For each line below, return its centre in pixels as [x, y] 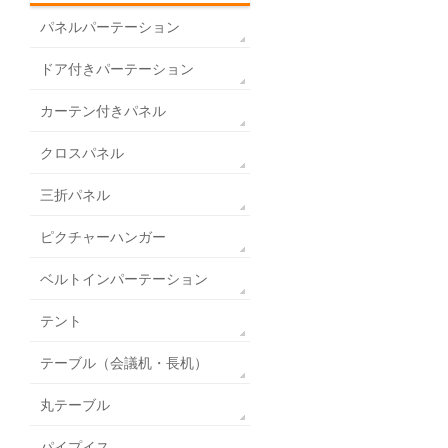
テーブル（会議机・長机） [124, 362]
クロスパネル [82, 152]
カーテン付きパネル [103, 110]
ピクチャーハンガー [103, 236]
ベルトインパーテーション [124, 278]
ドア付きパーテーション [117, 68]
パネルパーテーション [110, 26]
